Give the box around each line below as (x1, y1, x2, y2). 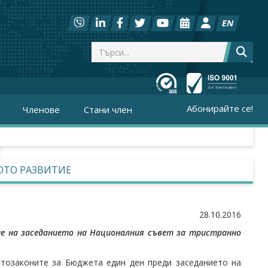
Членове (23, 103, 60, 115)
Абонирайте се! (187, 102, 253, 114)
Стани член (84, 103, 132, 115)
